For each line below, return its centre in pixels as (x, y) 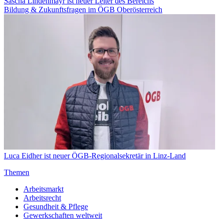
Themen (17, 172)
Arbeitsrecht (42, 197)
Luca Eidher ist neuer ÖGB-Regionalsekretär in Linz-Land (95, 155)
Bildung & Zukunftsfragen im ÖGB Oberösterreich (83, 10)
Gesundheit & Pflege (56, 206)
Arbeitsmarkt (44, 189)
